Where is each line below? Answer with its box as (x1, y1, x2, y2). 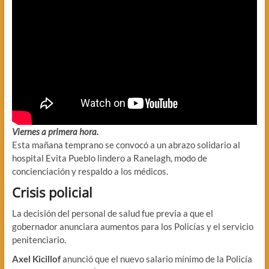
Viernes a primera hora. (11, 125, 98, 137)
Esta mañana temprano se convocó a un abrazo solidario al (11, 139, 240, 150)
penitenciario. (11, 234, 66, 245)
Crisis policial (11, 183, 92, 201)
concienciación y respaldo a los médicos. (11, 165, 168, 177)
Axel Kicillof (11, 253, 62, 264)
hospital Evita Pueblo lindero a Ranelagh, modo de (11, 152, 207, 163)
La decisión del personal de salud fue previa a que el (11, 207, 213, 219)
